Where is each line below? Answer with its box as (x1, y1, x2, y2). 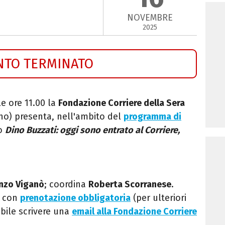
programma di (124, 110, 181, 122)
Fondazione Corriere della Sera (58, 97, 185, 108)
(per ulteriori (131, 192, 186, 203)
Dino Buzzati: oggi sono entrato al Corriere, (5, 124, 180, 136)
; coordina (44, 178, 88, 190)
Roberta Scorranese (88, 178, 171, 190)
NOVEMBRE (127, 12, 173, 24)
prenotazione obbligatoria (20, 192, 131, 203)
